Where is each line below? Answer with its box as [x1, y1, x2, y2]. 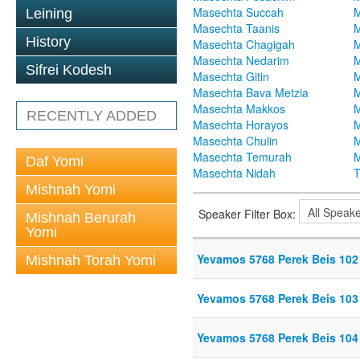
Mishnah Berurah [26, 210, 136, 226]
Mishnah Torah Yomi [26, 252, 156, 268]
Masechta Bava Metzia [193, 84, 309, 101]
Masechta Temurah [193, 149, 292, 166]
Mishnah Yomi [26, 182, 116, 198]
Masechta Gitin [193, 68, 269, 85]
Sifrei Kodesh [26, 62, 112, 78]
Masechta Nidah [193, 165, 276, 182]
